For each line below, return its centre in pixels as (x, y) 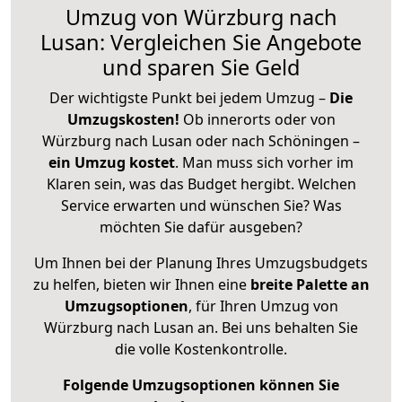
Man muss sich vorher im (268, 162)
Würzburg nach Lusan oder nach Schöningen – (201, 140)
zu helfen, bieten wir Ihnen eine (141, 284)
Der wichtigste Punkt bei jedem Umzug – (189, 97)
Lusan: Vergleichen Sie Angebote (201, 42)
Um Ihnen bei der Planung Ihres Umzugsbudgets (201, 262)
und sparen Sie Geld (201, 67)
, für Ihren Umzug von (263, 306)
